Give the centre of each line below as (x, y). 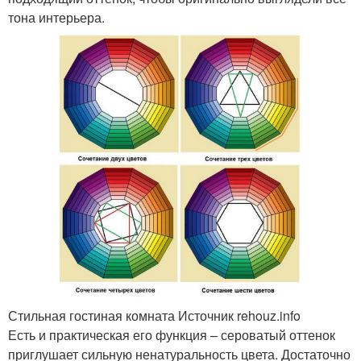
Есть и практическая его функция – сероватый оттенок (172, 334)
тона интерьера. (56, 17)
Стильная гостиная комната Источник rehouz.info (154, 315)
